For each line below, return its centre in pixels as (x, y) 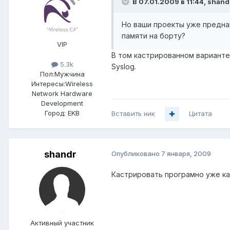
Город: (55, 113)
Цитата (200, 114)
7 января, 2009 (186, 154)
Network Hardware (62, 94)
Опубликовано (136, 154)
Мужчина (69, 74)
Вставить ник (133, 114)
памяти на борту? (154, 36)
